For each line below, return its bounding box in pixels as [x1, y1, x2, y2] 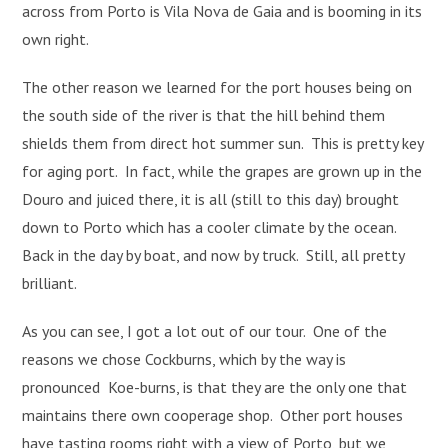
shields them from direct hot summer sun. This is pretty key [22, 133, 424, 154]
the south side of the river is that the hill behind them [22, 105, 386, 126]
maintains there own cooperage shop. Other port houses [22, 405, 404, 426]
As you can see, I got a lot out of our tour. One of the [22, 321, 388, 342]
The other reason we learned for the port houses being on [22, 77, 413, 98]
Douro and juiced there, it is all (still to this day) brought [22, 189, 400, 210]
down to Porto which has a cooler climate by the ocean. [22, 217, 401, 238]
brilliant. [22, 273, 85, 294]
